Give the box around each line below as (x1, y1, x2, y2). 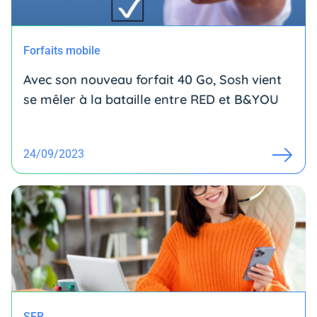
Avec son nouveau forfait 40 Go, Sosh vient (23, 71, 282, 88)
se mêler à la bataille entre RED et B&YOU (23, 91, 279, 108)
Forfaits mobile (23, 44, 100, 57)
